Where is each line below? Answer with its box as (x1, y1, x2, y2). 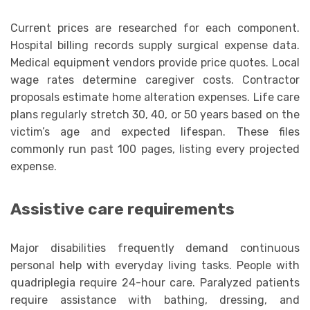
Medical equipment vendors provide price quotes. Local (10, 56, 300, 70)
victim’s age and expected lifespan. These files (10, 125, 300, 139)
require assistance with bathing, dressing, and (10, 293, 300, 307)
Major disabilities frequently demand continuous (10, 241, 300, 255)
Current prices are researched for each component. (10, 21, 300, 35)
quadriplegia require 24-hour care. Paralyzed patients (10, 276, 300, 290)
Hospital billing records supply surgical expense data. (10, 39, 300, 53)
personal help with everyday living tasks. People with (10, 259, 300, 273)
